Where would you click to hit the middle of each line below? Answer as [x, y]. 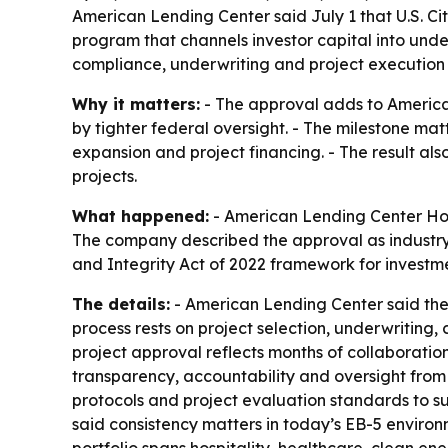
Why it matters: [136, 104]
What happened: [140, 216]
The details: [121, 304]
